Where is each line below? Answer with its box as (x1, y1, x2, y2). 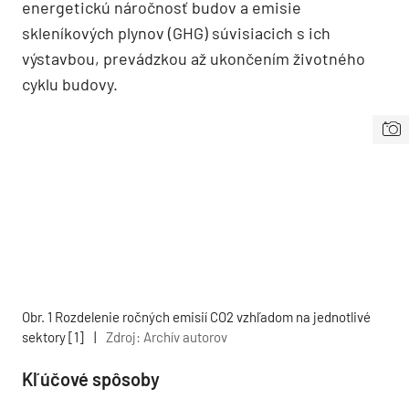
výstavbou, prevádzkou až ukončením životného (22, 48, 365, 69)
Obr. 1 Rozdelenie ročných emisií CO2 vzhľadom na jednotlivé (22, 309, 371, 326)
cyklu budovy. (22, 74, 118, 95)
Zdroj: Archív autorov (106, 329, 227, 346)
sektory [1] (22, 329, 84, 346)
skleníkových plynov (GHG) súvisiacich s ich (22, 23, 330, 44)
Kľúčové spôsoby (22, 368, 160, 391)
